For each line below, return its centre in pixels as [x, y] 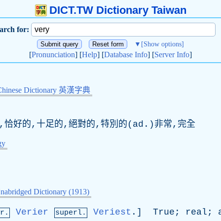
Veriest [112, 212]
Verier [32, 212]
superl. [71, 213]
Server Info [172, 55]
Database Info [126, 55]
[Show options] [163, 44]
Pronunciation [53, 55]
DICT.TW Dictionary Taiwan [118, 10]
